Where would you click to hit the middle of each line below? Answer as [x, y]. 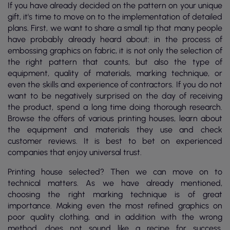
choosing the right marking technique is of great [115, 194]
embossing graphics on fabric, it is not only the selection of [115, 51]
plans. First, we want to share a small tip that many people [115, 28]
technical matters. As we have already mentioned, [115, 183]
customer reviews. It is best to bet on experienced [115, 141]
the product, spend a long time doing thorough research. [115, 107]
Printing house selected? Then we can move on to [115, 172]
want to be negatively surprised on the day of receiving [115, 96]
